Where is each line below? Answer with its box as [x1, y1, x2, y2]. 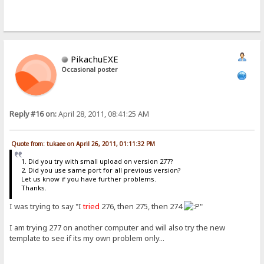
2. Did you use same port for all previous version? [21, 166, 181, 174]
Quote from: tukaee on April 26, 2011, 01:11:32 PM [11, 139, 156, 148]
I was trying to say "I [9, 201, 84, 212]
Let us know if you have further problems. [21, 174, 156, 183]
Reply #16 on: [9, 108, 57, 119]
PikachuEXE [71, 52, 119, 65]
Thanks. [21, 183, 47, 192]
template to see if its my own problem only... [9, 233, 165, 244]
